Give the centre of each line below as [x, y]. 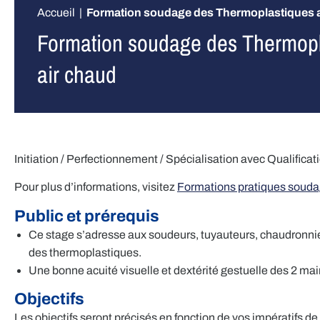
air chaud [77, 74]
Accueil [56, 12]
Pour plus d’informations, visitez [96, 187]
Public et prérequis [87, 216]
